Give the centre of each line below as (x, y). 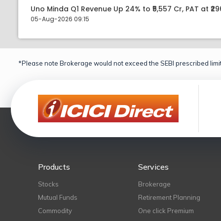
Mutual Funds (58, 197)
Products (54, 167)
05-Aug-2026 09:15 (60, 19)
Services (154, 167)
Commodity (55, 211)
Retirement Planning (169, 197)
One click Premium (166, 211)
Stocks (48, 184)
